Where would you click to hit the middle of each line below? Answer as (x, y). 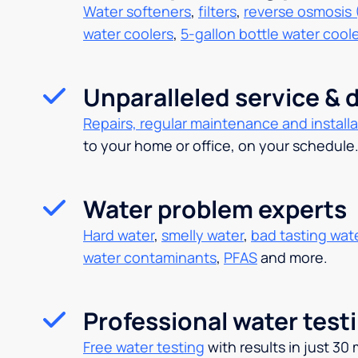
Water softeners (137, 11)
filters (217, 11)
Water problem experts (215, 209)
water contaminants (150, 257)
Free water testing (144, 347)
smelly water (203, 235)
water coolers (128, 34)
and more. (292, 257)
